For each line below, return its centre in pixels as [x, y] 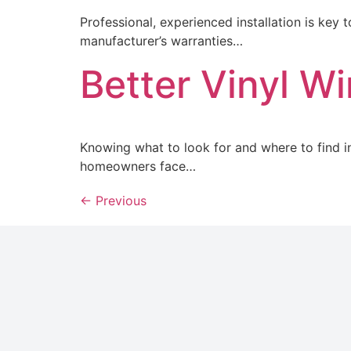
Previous [119, 200]
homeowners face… [138, 166]
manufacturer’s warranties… [161, 41]
